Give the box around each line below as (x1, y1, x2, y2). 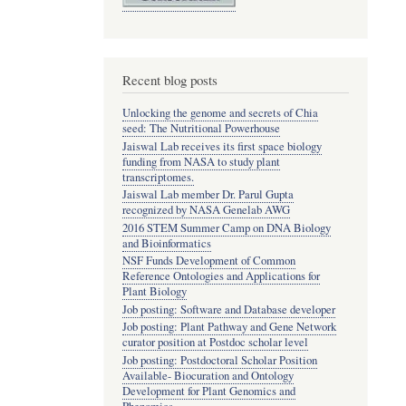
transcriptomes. (121, 169, 194, 185)
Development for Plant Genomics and (121, 382, 295, 399)
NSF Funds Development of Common (121, 253, 295, 269)
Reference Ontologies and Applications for (121, 268, 320, 285)
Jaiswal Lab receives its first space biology (121, 138, 322, 154)
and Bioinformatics (121, 235, 211, 251)
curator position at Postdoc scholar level (121, 334, 308, 351)
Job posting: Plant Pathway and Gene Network (121, 319, 336, 335)
